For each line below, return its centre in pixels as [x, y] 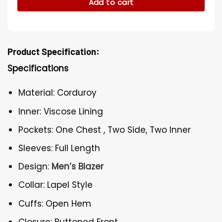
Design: [35, 167]
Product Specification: [54, 52]
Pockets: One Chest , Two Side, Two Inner [105, 130]
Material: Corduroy [58, 93]
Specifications [38, 69]
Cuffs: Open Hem [55, 203]
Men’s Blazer [78, 167]
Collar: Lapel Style [56, 185]
